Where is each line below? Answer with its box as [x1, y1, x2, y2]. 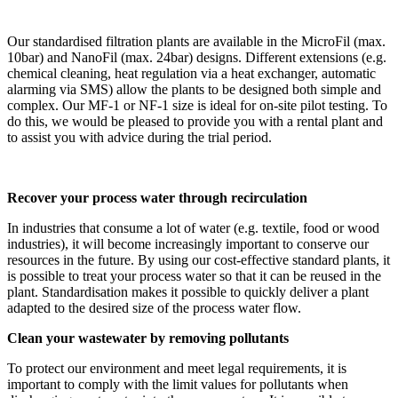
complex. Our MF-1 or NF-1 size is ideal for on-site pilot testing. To [7, 97, 387, 113]
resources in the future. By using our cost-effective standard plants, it [7, 251, 390, 267]
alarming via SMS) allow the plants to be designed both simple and [7, 81, 381, 97]
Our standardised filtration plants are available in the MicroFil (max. [7, 33, 386, 49]
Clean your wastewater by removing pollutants [7, 330, 289, 346]
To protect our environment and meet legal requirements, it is [7, 360, 346, 376]
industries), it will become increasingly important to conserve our [7, 235, 369, 251]
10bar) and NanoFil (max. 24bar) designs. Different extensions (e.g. [7, 49, 386, 65]
